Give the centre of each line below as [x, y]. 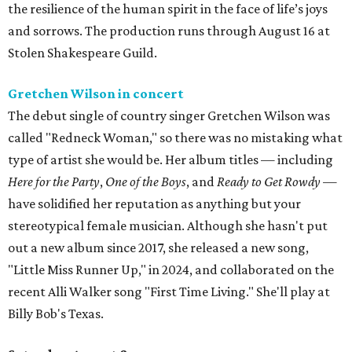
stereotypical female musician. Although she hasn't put [168, 226]
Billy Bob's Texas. [56, 314]
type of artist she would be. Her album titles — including [170, 160]
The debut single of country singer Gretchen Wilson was [169, 116]
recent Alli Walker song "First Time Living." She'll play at [169, 292]
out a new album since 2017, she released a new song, [158, 248]
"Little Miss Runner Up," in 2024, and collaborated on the [171, 270]
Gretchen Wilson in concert [96, 94]
